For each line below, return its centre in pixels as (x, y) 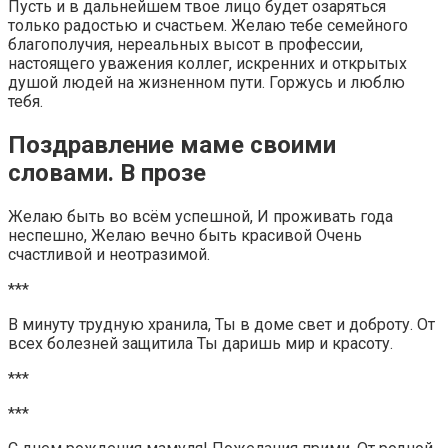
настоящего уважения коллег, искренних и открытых (207, 64)
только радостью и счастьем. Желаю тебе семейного (208, 26)
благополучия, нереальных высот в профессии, (185, 45)
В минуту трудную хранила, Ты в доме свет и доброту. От (221, 325)
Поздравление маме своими (172, 145)
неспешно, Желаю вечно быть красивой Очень (185, 236)
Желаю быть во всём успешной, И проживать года (200, 217)
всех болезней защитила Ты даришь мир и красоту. (200, 344)
